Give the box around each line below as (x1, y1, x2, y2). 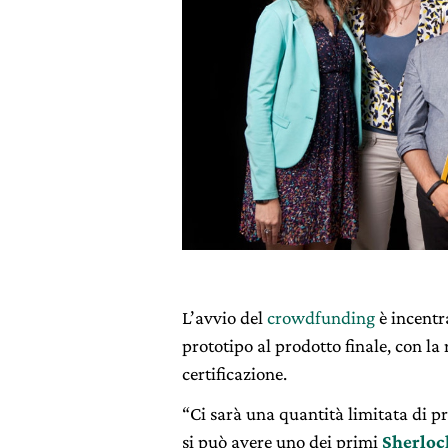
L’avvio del (182, 306, 267, 328)
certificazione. (182, 362, 287, 384)
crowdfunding (267, 306, 375, 328)
